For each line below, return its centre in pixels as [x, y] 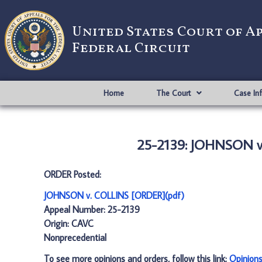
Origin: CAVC [69, 223]
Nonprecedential [75, 237]
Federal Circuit [131, 49]
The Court [173, 93]
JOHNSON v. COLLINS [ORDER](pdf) [114, 195]
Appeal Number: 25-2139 [92, 209]
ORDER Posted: [73, 174]
